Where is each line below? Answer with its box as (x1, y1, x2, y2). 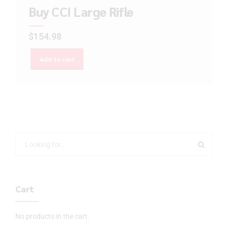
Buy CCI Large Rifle (28, 3, 133, 20)
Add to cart (39, 54, 75, 63)
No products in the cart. (15, 212, 90, 221)
